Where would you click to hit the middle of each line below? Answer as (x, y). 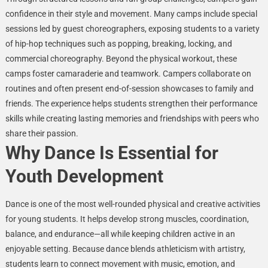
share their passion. (42, 133)
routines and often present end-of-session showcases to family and (129, 88)
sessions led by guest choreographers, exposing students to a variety (132, 28)
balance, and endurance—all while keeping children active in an (120, 234)
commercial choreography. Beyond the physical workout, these (121, 58)
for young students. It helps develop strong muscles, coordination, (127, 219)
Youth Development (84, 176)
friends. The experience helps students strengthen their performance (131, 103)
